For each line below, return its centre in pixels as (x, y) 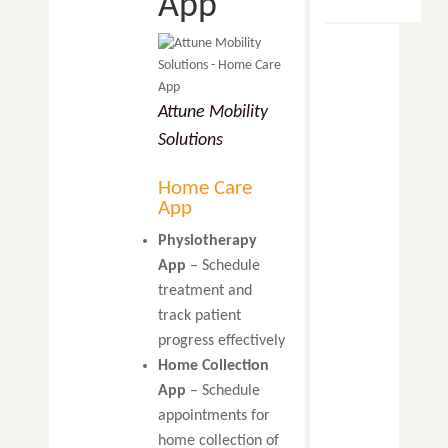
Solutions (190, 140)
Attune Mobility (212, 112)
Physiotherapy (207, 241)
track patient (199, 316)
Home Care (204, 188)
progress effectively (221, 341)
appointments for (213, 416)
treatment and (204, 291)
